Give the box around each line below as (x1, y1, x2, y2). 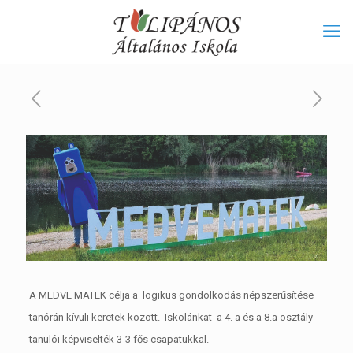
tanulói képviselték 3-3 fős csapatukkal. (28, 333, 209, 345)
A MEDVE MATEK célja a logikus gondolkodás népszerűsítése (28, 288, 314, 301)
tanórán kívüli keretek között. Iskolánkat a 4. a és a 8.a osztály (28, 310, 313, 323)
